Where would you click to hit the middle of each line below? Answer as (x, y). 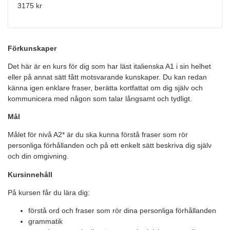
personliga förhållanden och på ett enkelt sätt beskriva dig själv (110, 146)
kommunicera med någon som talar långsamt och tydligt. (100, 98)
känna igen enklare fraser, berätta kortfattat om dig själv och (105, 88)
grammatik (45, 222)
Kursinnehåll (30, 174)
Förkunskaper (32, 48)
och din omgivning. (38, 156)
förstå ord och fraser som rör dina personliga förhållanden (122, 211)
